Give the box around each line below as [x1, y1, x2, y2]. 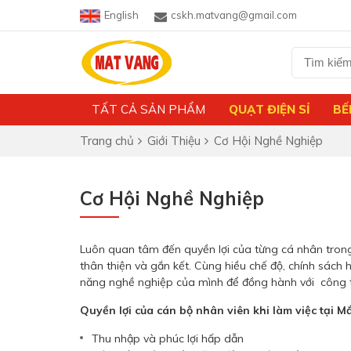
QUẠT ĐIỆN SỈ [229, 102, 309, 117]
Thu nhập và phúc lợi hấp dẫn [92, 331, 244, 346]
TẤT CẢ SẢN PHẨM [92, 102, 205, 117]
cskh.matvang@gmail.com [171, 9, 297, 21]
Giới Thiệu [147, 133, 201, 148]
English [104, 9, 139, 21]
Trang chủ [80, 133, 134, 148]
